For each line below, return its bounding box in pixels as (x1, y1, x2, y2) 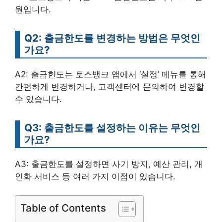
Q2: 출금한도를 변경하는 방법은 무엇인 (24, 31, 200, 44)
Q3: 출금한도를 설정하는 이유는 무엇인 (24, 121, 200, 134)
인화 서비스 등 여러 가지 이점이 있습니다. (15, 171, 175, 181)
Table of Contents (20, 202, 106, 215)
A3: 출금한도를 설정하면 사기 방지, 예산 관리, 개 (15, 159, 203, 169)
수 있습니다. (15, 94, 62, 104)
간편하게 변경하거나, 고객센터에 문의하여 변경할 (15, 81, 204, 92)
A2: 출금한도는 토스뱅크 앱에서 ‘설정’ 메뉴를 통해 (15, 69, 206, 79)
